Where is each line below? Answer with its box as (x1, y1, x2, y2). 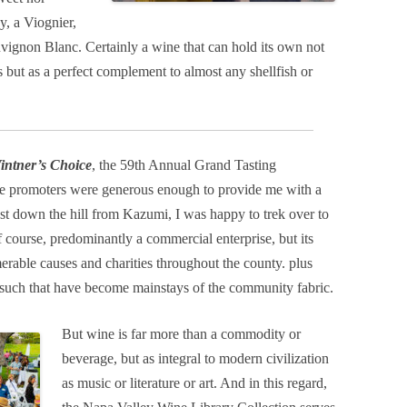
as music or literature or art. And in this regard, (62, 375, 327, 391)
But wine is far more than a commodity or (62, 326, 301, 342)
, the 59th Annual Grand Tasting (92, 157, 276, 173)
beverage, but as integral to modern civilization (62, 351, 329, 366)
